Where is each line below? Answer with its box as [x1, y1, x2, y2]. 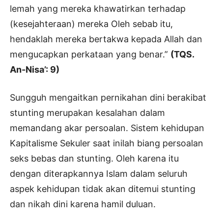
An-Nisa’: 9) [10, 64, 59, 75]
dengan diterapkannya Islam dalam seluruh [10, 168, 188, 179]
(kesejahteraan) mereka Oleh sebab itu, [10, 19, 173, 29]
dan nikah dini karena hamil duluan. [10, 199, 156, 210]
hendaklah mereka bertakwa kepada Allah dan [10, 34, 202, 45]
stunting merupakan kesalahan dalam [10, 108, 165, 118]
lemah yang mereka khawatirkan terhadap [10, 3, 186, 14]
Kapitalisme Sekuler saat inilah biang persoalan [10, 138, 203, 149]
